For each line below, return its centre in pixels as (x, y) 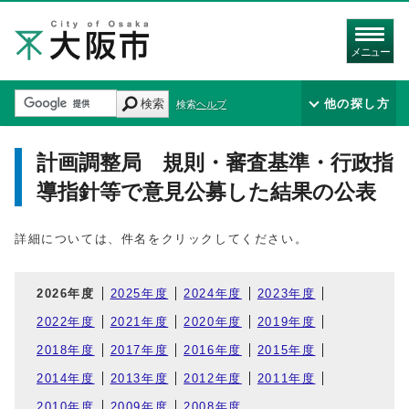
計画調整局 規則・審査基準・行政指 (215, 163)
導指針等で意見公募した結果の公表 (206, 192)
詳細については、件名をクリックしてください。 (162, 239)
